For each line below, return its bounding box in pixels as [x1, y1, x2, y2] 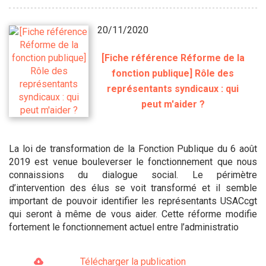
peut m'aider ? [141, 98, 205, 110]
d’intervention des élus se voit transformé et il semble [9, 182, 257, 194]
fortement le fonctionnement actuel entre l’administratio [9, 221, 239, 233]
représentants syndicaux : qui [107, 83, 239, 94]
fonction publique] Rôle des [112, 67, 235, 79]
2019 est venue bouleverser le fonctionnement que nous [9, 156, 257, 167]
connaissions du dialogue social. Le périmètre [9, 169, 257, 180]
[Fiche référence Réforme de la [101, 52, 245, 64]
